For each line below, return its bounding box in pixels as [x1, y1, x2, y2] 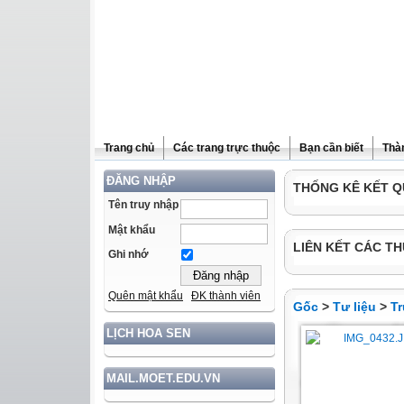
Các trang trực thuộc [173, 142, 280, 154]
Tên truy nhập [108, 198, 179, 211]
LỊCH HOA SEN [106, 326, 190, 341]
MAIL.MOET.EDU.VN [106, 372, 220, 386]
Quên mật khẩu [108, 289, 183, 303]
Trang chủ [104, 142, 154, 154]
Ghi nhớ [108, 248, 149, 262]
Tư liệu [333, 299, 376, 314]
